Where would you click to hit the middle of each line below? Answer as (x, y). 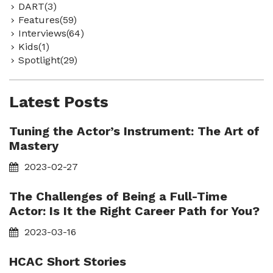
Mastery (34, 146)
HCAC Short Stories (68, 261)
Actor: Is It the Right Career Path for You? (134, 211)
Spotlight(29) (48, 60)
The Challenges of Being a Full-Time (118, 196)
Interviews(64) (51, 33)
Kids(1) (34, 47)
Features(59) (48, 20)
